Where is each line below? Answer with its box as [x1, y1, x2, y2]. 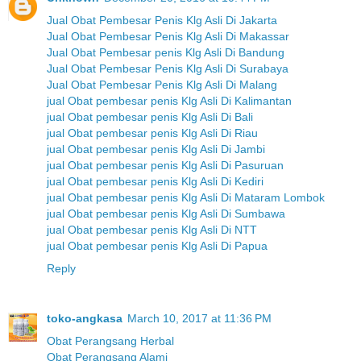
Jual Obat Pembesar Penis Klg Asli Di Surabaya [47, 61, 288, 75]
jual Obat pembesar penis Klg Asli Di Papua [47, 239, 268, 252]
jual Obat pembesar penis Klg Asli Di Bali [47, 110, 253, 123]
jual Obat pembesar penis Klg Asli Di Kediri [47, 174, 263, 188]
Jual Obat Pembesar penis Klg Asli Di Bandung [47, 45, 284, 59]
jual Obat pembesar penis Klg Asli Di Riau [47, 126, 258, 139]
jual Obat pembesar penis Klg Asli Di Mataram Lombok [47, 190, 325, 204]
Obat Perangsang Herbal [47, 334, 174, 347]
